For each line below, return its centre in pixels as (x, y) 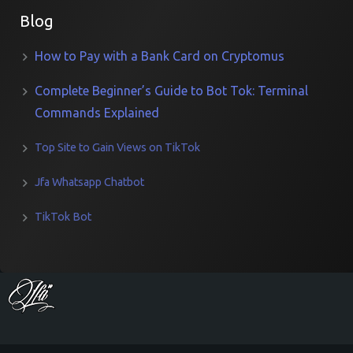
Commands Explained (97, 113)
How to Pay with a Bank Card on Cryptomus (160, 56)
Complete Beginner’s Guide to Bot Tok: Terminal (172, 91)
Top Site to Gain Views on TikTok (118, 147)
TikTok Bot (63, 217)
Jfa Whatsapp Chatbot (90, 182)
